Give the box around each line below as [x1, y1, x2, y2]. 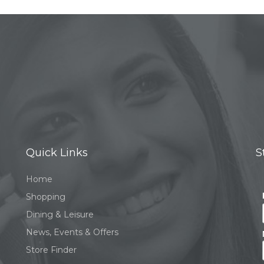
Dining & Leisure [26, 209, 94, 220]
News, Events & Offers [26, 227, 118, 237]
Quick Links [26, 146, 88, 159]
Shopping [26, 192, 65, 202]
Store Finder [26, 245, 77, 255]
